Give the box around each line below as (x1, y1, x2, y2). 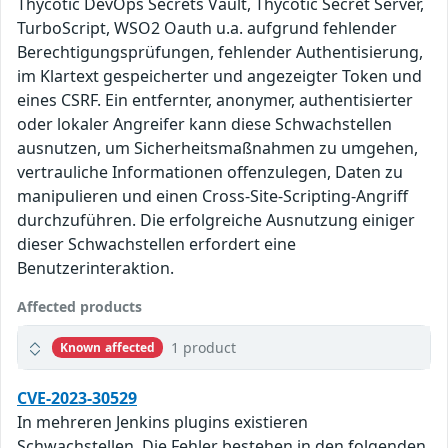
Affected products (17, 297, 142, 317)
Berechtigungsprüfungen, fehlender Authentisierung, (17, 41, 423, 64)
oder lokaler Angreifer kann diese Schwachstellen (17, 113, 392, 136)
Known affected (59, 338, 156, 356)
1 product (171, 338, 237, 358)
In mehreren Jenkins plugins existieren (17, 411, 308, 434)
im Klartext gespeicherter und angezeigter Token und (17, 65, 422, 88)
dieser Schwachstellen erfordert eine (17, 233, 296, 256)
